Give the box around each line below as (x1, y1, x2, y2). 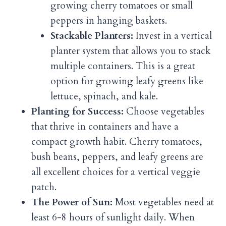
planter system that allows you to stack (50, 44, 210, 58)
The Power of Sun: (31, 196, 112, 209)
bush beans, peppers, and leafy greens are (31, 150, 203, 164)
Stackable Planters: (50, 29, 133, 43)
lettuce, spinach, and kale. (50, 90, 158, 103)
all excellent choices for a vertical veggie (31, 165, 200, 179)
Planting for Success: (31, 105, 124, 119)
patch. (31, 181, 56, 194)
